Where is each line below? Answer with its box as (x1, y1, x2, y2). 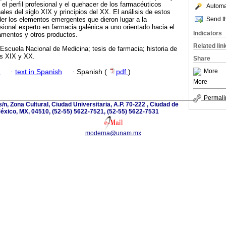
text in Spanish (15, 68, 62, 76)
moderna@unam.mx (85, 129, 141, 137)
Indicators (193, 30, 222, 37)
